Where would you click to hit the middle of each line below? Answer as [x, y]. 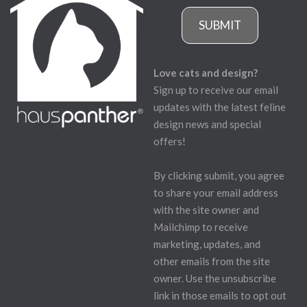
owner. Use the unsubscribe [215, 278]
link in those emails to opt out [220, 295]
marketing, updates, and [207, 244]
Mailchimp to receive [201, 226]
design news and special [207, 124]
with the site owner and [206, 209]
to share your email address [216, 192]
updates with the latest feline [220, 107]
